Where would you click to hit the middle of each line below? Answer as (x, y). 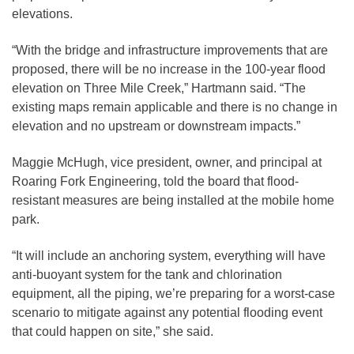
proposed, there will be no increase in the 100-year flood (169, 69)
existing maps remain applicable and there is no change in (175, 107)
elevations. (42, 13)
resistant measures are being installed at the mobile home (173, 200)
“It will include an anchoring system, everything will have (169, 255)
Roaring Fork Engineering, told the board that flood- (155, 181)
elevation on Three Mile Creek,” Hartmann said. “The (159, 88)
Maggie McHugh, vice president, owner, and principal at (167, 162)
